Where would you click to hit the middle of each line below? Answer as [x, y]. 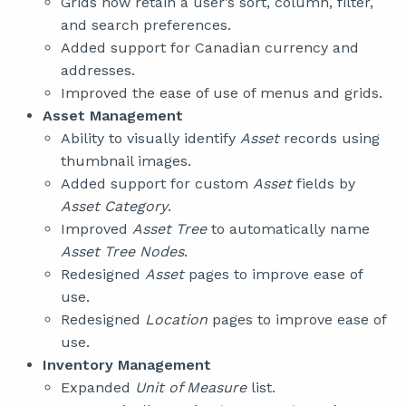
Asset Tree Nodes [122, 251]
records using [332, 138]
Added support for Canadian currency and [210, 48]
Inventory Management [127, 365]
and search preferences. [146, 25]
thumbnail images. [126, 161]
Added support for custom [157, 184]
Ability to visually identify [150, 138]
